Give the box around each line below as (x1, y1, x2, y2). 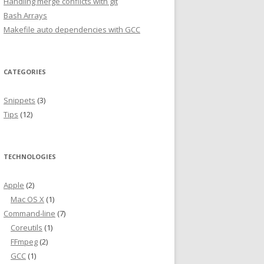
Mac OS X (11, 194, 44, 204)
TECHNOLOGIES (4, 152, 56, 161)
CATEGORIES (4, 67, 46, 76)
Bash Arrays (4, 10, 47, 21)
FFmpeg (11, 236, 38, 247)
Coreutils (11, 222, 42, 233)
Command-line (4, 208, 55, 219)
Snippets (4, 95, 35, 105)
